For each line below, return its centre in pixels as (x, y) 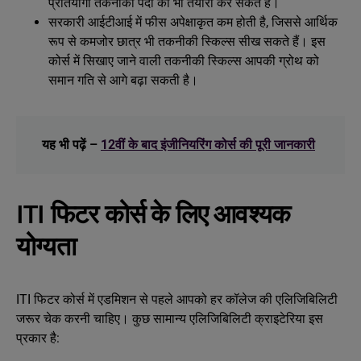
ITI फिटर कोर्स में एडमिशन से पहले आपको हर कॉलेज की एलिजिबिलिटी (177, 299)
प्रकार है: (38, 338)
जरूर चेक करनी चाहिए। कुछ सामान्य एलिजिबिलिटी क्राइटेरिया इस (170, 319)
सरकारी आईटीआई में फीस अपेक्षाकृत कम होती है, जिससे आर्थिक (193, 22)
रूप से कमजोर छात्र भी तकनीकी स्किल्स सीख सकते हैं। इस (187, 41)
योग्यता (46, 248)
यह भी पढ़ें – (71, 145)
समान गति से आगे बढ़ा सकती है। (123, 80)
